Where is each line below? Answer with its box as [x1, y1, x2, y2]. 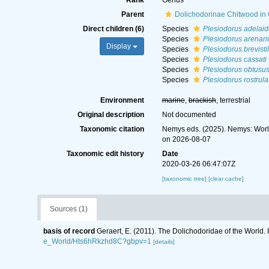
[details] [153, 238, 175, 245]
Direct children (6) [82, 25, 144, 33]
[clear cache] [208, 175, 244, 182]
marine [162, 96, 185, 104]
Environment [100, 96, 144, 104]
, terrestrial [216, 96, 250, 104]
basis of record [43, 227, 95, 235]
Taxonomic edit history [66, 150, 144, 158]
